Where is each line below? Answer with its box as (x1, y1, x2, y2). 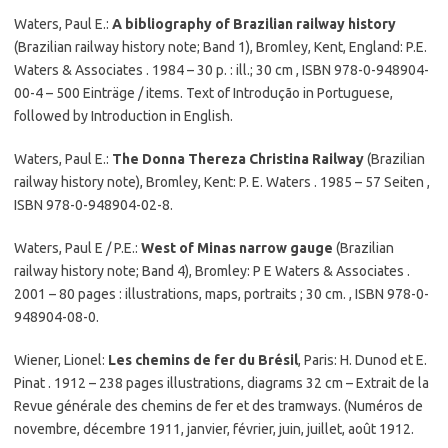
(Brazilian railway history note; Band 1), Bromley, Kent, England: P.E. (14, 39, 427, 55)
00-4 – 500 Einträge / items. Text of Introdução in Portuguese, (14, 85, 393, 101)
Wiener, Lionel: (14, 352, 108, 368)
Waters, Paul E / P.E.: (14, 240, 141, 256)
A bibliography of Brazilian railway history (112, 16, 396, 32)
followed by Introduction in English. (14, 108, 233, 124)
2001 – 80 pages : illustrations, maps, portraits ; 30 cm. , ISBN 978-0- (14, 286, 429, 302)
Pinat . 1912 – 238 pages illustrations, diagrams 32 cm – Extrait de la (14, 375, 429, 391)
